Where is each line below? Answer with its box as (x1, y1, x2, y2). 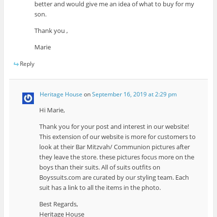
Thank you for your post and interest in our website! (39, 122, 189, 131)
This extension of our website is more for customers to (39, 132, 196, 141)
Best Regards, (39, 200, 78, 209)
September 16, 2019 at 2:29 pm (92, 90, 177, 99)
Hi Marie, (39, 106, 65, 115)
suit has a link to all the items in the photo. (39, 183, 161, 192)
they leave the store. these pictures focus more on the (39, 153, 194, 162)
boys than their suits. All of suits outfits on (39, 163, 160, 172)
